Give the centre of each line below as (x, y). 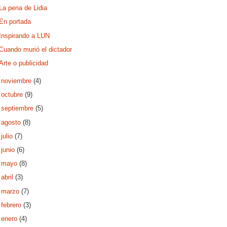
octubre (13, 95)
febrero (12, 205)
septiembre (18, 108)
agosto (12, 122)
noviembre (17, 81)
